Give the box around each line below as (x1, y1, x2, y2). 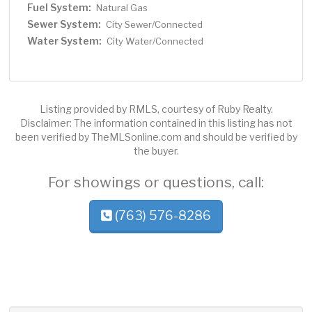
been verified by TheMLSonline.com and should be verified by (15, 131, 297, 143)
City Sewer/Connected (106, 19, 203, 31)
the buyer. (133, 145, 179, 157)
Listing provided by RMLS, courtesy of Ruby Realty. (39, 103, 273, 116)
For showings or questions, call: (48, 173, 264, 192)
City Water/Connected (107, 36, 204, 47)
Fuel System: (27, 1, 92, 14)
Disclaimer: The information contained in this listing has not (19, 117, 292, 130)
